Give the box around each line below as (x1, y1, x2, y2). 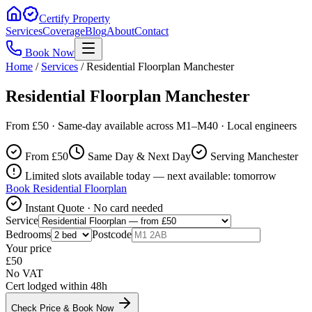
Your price (6, 242, 52, 254)
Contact (134, 25, 169, 37)
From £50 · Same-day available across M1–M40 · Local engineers (6, 119, 297, 132)
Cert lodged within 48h (6, 279, 107, 292)
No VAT (6, 267, 43, 279)
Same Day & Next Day (85, 150, 191, 162)
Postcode (92, 228, 132, 240)
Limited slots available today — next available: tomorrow (22, 169, 276, 182)
